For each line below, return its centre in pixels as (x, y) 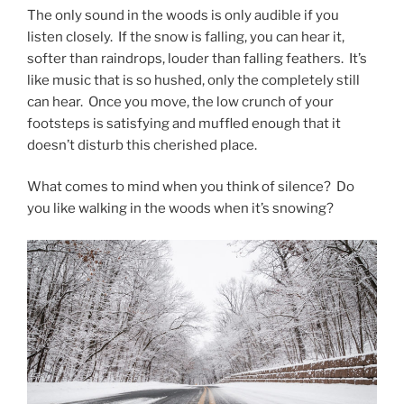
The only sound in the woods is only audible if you (183, 15)
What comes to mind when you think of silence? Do (191, 187)
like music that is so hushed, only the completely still (193, 80)
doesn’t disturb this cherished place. (142, 145)
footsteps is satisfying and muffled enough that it (184, 123)
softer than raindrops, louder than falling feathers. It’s (197, 58)
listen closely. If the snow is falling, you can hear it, (186, 37)
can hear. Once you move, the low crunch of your (180, 101)
